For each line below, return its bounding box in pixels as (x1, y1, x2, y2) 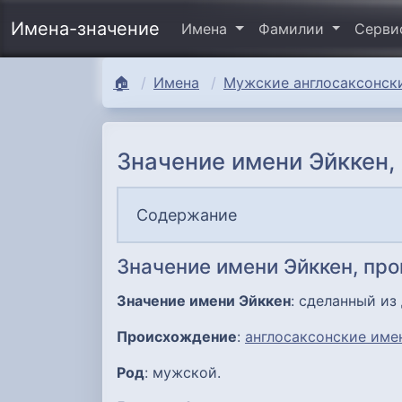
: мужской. (144, 363, 221, 381)
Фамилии (258, 20, 328, 39)
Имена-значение (11, 18, 160, 40)
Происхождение (117, 327, 237, 345)
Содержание (136, 205, 237, 224)
